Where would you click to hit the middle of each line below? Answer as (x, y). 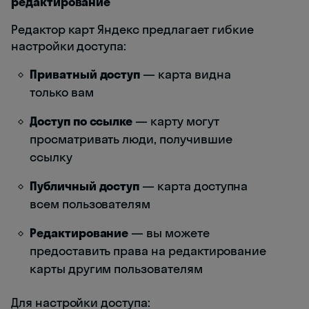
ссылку (51, 157)
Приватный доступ (85, 74)
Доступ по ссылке (81, 121)
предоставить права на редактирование (148, 251)
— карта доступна (194, 186)
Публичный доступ (85, 186)
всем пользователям (90, 204)
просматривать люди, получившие (131, 139)
